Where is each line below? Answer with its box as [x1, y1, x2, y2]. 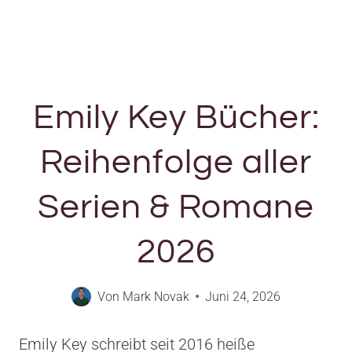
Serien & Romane [38, 189, 314, 225]
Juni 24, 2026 [204, 288, 280, 304]
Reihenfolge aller [40, 144, 312, 180]
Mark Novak [122, 288, 189, 304]
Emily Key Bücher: [32, 99, 320, 135]
